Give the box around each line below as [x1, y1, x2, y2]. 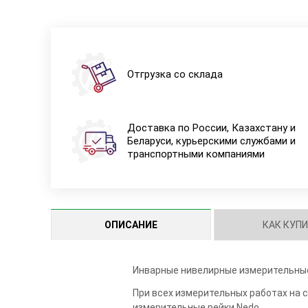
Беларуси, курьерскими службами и [126, 135, 296, 148]
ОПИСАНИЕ [104, 219, 157, 230]
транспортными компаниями [126, 148, 265, 161]
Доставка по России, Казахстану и [126, 122, 296, 135]
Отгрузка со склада [126, 68, 223, 81]
